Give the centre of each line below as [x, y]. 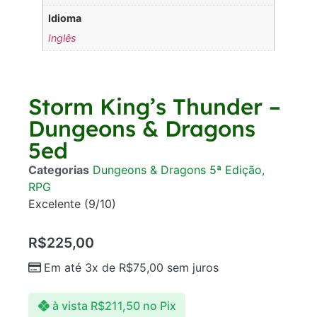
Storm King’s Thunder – [155, 107]
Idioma [65, 18]
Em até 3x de [81, 268]
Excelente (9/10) [72, 204]
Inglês [63, 38]
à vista [70, 306]
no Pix [159, 306]
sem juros [191, 268]
